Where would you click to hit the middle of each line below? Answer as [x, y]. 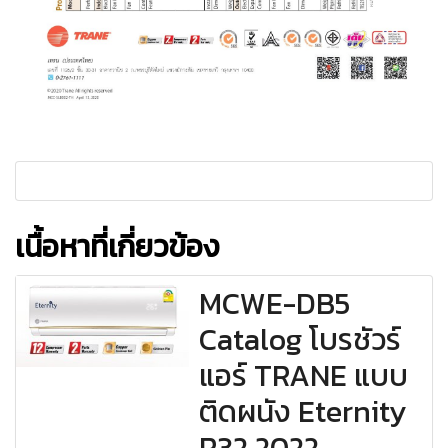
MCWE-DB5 [275, 304]
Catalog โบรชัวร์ [300, 340]
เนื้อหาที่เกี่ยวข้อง [117, 247]
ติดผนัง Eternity [303, 412]
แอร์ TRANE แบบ [304, 376]
